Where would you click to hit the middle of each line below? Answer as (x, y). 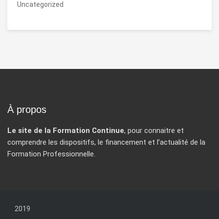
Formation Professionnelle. (51, 154)
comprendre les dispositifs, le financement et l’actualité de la (106, 142)
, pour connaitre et (154, 130)
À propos (27, 109)
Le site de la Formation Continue (66, 130)
